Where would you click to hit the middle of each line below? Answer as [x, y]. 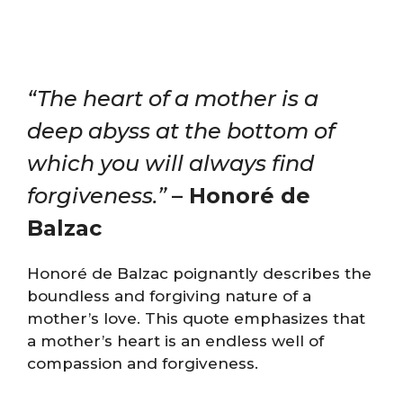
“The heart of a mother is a [173, 98]
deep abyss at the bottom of [181, 130]
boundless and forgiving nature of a [169, 296]
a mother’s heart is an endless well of [175, 340]
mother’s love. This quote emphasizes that [196, 318]
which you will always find [170, 163]
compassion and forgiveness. [143, 363]
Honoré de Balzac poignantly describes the [199, 273]
